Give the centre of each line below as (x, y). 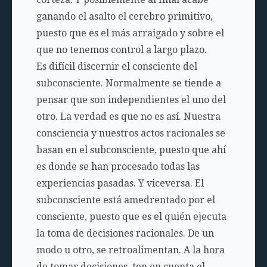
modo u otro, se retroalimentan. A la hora (130, 250)
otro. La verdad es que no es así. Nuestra (128, 117)
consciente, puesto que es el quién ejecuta (131, 217)
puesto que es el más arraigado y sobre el (130, 33)
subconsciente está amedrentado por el (125, 200)
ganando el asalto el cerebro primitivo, (124, 16)
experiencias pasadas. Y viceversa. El (120, 183)
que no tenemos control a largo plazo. (121, 50)
